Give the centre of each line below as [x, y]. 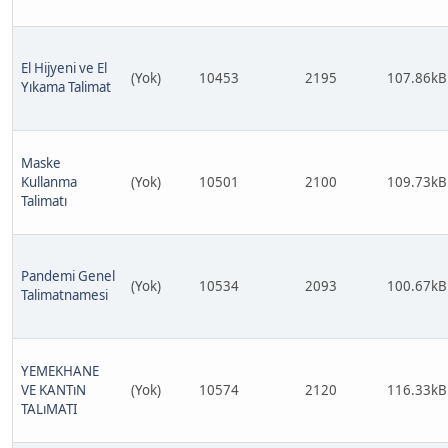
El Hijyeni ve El [64, 68]
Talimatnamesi [64, 295]
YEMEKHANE [60, 371]
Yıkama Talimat [66, 87]
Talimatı [44, 201]
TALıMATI [49, 409]
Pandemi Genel [68, 276]
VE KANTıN [53, 390]
